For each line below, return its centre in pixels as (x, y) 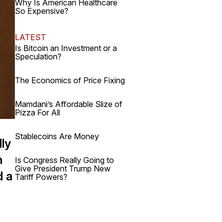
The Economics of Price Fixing (70, 80)
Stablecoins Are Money (57, 136)
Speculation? (38, 56)
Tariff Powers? (41, 177)
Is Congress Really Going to (64, 160)
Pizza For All (37, 112)
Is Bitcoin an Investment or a (66, 48)
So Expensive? (42, 11)
